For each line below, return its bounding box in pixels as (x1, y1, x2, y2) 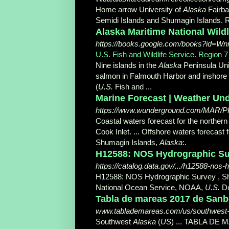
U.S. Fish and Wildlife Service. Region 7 (96, 50, 228, 59)
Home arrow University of (96, 5, 183, 14)
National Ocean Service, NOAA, (96, 182, 205, 192)
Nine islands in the (96, 60, 158, 70)
